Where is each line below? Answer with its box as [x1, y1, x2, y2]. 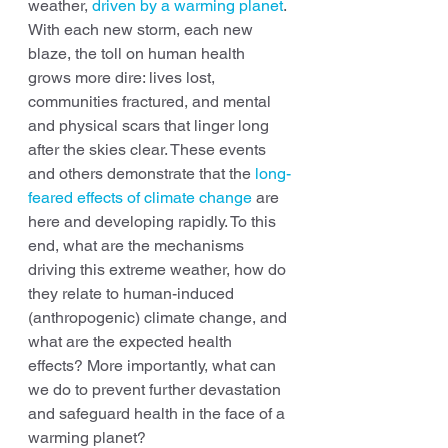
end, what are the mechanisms [28, 236, 248, 255]
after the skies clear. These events [28, 140, 270, 159]
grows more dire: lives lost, [28, 68, 219, 87]
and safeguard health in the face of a [28, 404, 289, 423]
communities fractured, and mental [28, 92, 275, 111]
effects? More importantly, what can [28, 356, 280, 375]
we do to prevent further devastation [28, 380, 285, 399]
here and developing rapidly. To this [28, 212, 280, 231]
